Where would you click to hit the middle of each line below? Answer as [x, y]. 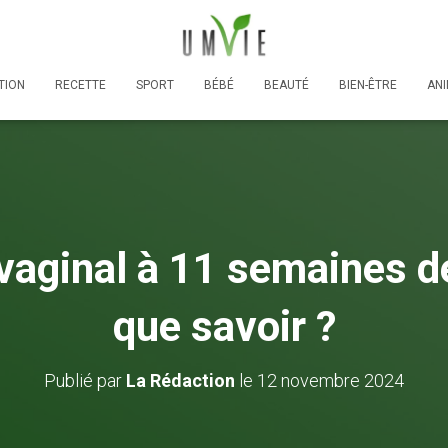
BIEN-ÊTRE [368, 84]
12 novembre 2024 [330, 380]
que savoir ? [224, 326]
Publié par [85, 380]
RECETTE [80, 84]
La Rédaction [180, 380]
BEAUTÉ [286, 84]
